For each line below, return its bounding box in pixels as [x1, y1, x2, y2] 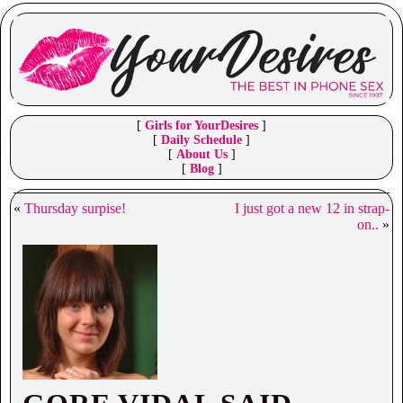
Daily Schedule [161, 133, 242, 148]
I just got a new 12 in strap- [235, 201, 390, 217]
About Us [175, 148, 228, 162]
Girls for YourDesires [145, 119, 258, 133]
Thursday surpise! [24, 201, 126, 217]
